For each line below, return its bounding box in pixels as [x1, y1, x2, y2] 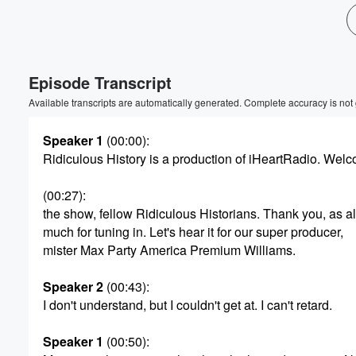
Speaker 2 [43, 277, 103, 296]
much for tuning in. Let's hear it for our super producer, [43, 222, 343, 241]
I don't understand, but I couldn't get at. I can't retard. [43, 296, 332, 314]
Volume [279, 161, 322, 175]
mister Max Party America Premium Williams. [43, 241, 296, 259]
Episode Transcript [29, 71, 172, 94]
